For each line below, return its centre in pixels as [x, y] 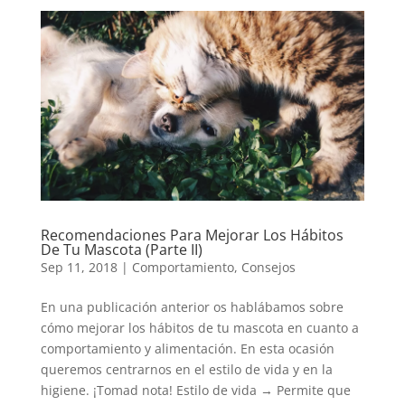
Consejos [268, 268]
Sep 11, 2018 [79, 268]
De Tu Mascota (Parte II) [121, 250]
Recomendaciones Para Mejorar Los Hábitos [192, 235]
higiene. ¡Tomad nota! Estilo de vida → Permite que [195, 391]
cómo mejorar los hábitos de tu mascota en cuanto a [199, 328]
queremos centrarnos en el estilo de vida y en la [186, 370]
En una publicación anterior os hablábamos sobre [192, 307]
